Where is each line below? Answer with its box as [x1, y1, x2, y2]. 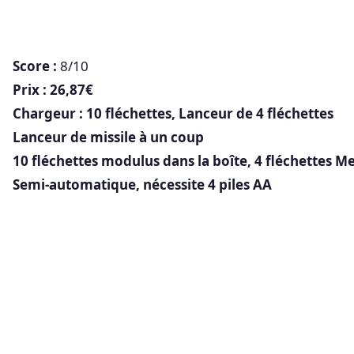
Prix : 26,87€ [13, 81, 93, 100]
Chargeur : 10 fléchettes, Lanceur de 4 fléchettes [13, 104, 337, 123]
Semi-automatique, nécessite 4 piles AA [13, 175, 272, 194]
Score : [13, 57, 57, 76]
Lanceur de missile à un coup [13, 128, 204, 147]
